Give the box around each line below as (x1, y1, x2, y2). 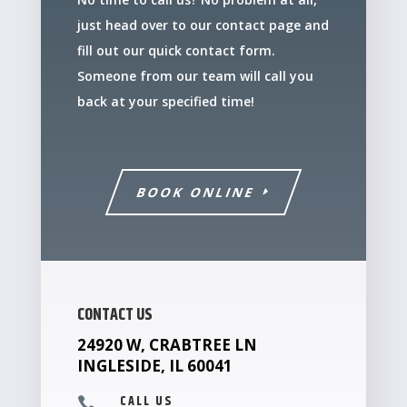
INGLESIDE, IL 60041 (76, 355, 233, 377)
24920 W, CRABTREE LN (76, 334, 257, 356)
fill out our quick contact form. (76, 42, 275, 60)
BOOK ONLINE (134, 184, 259, 202)
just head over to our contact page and (76, 16, 329, 35)
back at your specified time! (76, 93, 254, 111)
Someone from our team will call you (76, 67, 313, 85)
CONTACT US (76, 303, 153, 329)
